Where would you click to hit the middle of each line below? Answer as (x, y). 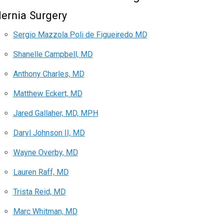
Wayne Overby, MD (45, 153)
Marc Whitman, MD (45, 212)
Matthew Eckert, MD (48, 94)
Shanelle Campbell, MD (53, 55)
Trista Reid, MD (39, 192)
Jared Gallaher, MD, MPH (55, 113)
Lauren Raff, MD (41, 172)
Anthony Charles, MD (49, 74)
